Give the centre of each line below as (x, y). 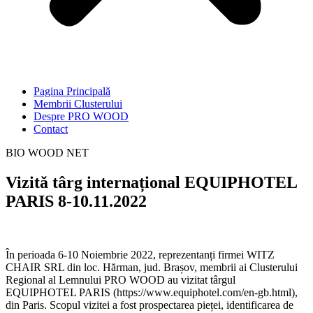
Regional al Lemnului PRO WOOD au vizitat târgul (121, 279)
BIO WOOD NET (47, 153)
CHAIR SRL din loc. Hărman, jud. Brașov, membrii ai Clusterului (152, 267)
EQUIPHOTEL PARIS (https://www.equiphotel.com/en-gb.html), (152, 292)
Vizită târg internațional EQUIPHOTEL (151, 182)
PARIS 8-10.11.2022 (76, 201)
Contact (51, 129)
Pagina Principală (72, 91)
